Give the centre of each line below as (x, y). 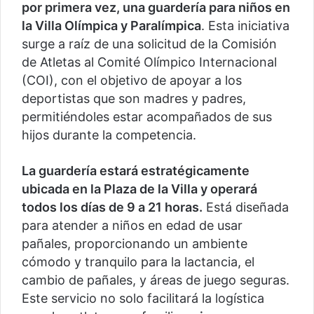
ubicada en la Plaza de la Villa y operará (139, 189)
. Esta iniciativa (245, 26)
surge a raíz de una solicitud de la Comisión (149, 44)
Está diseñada (246, 207)
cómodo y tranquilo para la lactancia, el (138, 262)
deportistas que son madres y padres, (134, 99)
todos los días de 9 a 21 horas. (112, 207)
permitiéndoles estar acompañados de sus (147, 117)
